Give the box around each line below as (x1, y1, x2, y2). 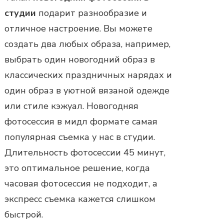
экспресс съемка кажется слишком (4, 192, 155, 205)
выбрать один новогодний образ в (4, 53, 155, 65)
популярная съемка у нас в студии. (4, 130, 155, 143)
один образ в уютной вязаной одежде (4, 84, 169, 96)
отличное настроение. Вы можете (4, 22, 152, 34)
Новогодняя (86, 99, 138, 112)
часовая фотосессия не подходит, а (4, 177, 157, 189)
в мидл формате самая (54, 115, 157, 127)
